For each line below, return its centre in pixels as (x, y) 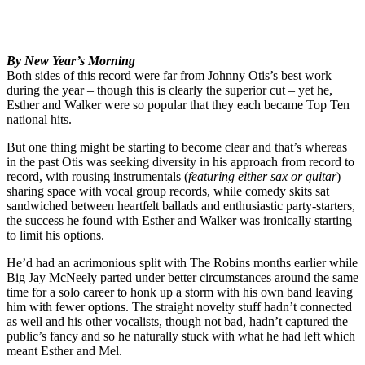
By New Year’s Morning (71, 60)
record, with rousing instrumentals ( (97, 176)
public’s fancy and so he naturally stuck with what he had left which (181, 336)
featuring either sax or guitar (262, 176)
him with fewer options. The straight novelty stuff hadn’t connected (179, 306)
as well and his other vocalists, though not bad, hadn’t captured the (177, 321)
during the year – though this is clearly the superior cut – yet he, (169, 90)
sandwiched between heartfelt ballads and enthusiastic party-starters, (181, 205)
